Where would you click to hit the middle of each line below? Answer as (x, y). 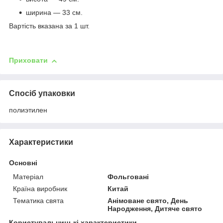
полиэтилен (28, 110)
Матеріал (28, 176)
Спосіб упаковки (42, 93)
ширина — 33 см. (54, 13)
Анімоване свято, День (148, 200)
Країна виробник (40, 188)
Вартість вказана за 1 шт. (49, 26)
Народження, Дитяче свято (155, 208)
